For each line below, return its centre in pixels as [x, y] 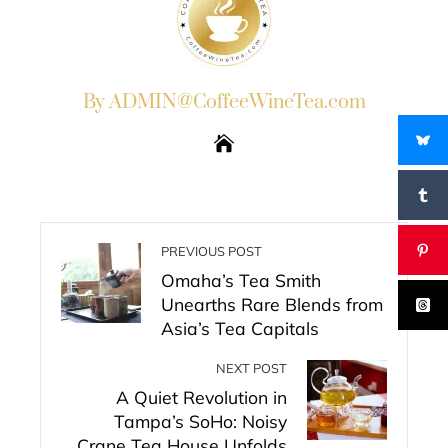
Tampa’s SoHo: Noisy [200, 421]
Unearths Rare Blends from [272, 304]
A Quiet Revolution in [201, 397]
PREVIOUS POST [211, 251]
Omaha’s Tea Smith [241, 280]
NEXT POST [251, 368]
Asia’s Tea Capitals [240, 328]
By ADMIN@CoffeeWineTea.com [224, 102]
